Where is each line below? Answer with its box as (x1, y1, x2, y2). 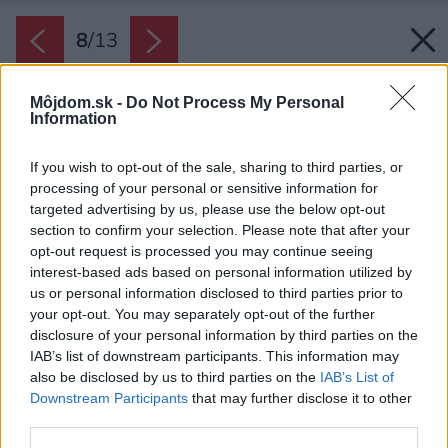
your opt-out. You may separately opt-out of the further (30, 306, 375, 323)
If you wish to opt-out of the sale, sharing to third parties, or (30, 159, 403, 176)
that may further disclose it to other (188, 390, 412, 407)
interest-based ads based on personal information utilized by (30, 264, 412, 281)
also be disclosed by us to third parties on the (30, 369, 320, 386)
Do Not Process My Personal (126, 94, 344, 112)
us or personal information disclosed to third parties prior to (30, 285, 403, 302)
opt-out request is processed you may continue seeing (30, 243, 373, 260)
